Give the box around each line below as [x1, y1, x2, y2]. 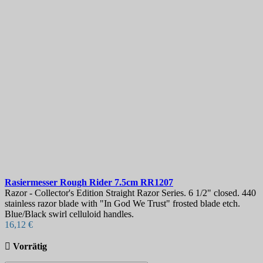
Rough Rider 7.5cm [60, 177, 140, 188]
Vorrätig [13, 241, 47, 252]
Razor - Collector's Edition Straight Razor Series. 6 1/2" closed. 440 [5, 188, 256, 198]
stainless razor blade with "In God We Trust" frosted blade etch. [5, 198, 240, 209]
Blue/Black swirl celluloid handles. [5, 209, 134, 220]
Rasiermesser [5, 177, 60, 188]
